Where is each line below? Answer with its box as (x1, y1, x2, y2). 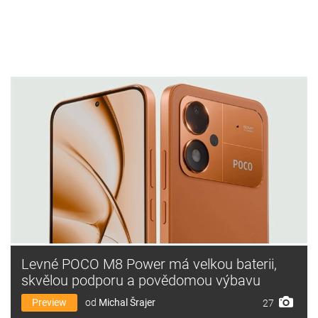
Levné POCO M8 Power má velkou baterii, (21, 255, 277, 273)
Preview (32, 296, 67, 308)
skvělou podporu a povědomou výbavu (21, 271, 261, 289)
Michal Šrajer (99, 296, 155, 308)
